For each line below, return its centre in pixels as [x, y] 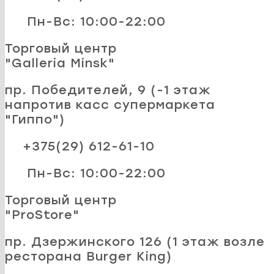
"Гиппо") [35, 119]
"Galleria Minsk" [60, 63]
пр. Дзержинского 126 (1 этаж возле [135, 241]
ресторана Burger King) [88, 256]
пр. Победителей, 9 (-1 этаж [108, 90]
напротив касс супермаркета [110, 104]
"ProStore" [42, 214]
